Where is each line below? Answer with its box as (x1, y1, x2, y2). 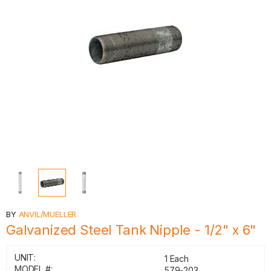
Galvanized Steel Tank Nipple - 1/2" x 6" (6, 222, 256, 238)
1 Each (165, 253, 189, 264)
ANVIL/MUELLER (18, 209, 77, 219)
